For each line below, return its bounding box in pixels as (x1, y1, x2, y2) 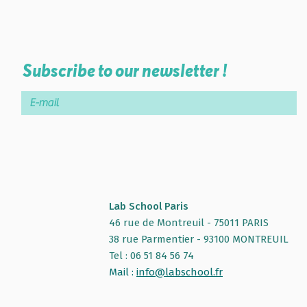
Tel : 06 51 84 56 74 (109, 249, 194, 262)
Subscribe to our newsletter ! (23, 60, 227, 81)
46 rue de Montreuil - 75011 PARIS (109, 216, 269, 229)
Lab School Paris (109, 199, 188, 212)
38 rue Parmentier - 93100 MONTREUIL (109, 232, 288, 245)
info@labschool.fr (136, 265, 223, 278)
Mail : (109, 265, 136, 278)
